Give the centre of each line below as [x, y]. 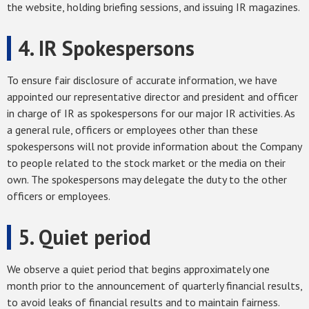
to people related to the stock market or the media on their [146, 163]
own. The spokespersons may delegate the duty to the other [147, 180]
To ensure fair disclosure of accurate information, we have [142, 80]
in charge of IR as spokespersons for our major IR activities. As [151, 113]
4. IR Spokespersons [106, 48]
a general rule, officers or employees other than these [132, 130]
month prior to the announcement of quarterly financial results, [154, 286]
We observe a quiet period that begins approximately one [138, 269]
